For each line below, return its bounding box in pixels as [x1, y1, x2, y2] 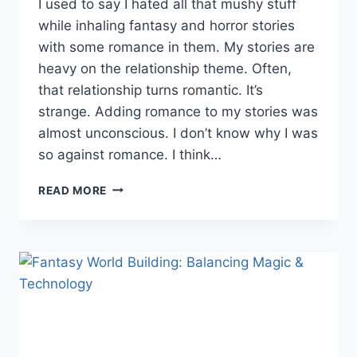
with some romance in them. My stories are [38, 38, 315, 55]
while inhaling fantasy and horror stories [38, 17, 295, 33]
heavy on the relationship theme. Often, [38, 60, 292, 76]
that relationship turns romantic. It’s [38, 81, 263, 98]
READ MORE [38, 183, 108, 197]
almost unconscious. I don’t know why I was [38, 124, 318, 141]
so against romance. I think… [38, 146, 222, 163]
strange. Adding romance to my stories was [38, 103, 318, 120]
